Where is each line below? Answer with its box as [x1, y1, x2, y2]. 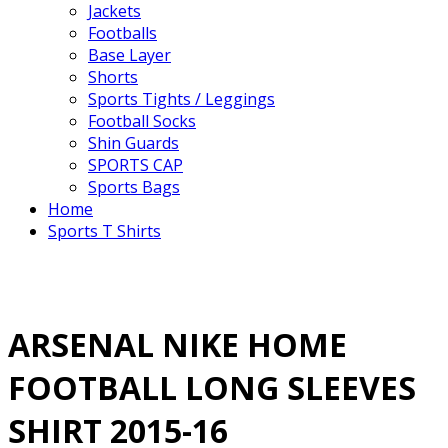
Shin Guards [88, 132, 179, 154]
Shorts [88, 66, 138, 88]
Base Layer [88, 44, 171, 66]
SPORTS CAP [88, 154, 183, 176]
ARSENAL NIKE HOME [8, 323, 347, 367]
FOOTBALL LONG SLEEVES [8, 366, 416, 410]
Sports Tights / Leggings [88, 88, 275, 110]
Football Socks [88, 110, 196, 132]
